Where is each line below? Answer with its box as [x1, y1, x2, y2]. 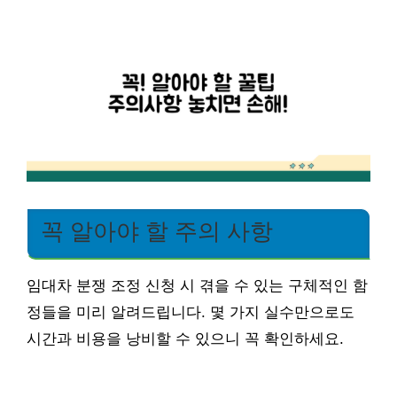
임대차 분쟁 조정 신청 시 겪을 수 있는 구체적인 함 [27, 277, 368, 295]
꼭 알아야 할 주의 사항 [41, 219, 273, 245]
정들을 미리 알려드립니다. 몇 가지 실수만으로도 [27, 304, 354, 322]
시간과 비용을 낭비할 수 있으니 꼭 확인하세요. [27, 331, 344, 348]
